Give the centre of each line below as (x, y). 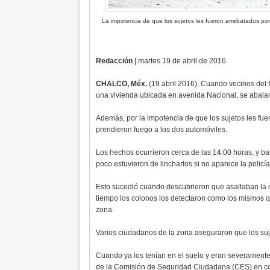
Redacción (114, 61)
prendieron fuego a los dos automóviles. (161, 130)
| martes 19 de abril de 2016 (179, 61)
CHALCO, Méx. (121, 84)
